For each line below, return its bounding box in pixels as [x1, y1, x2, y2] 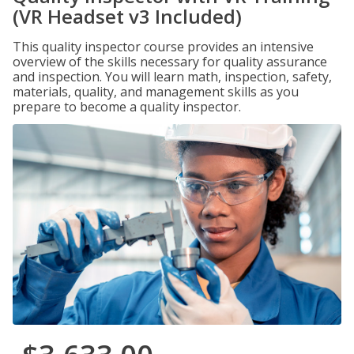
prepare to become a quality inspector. [13, 98, 241, 115]
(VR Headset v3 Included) [13, 3, 242, 29]
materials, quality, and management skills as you [13, 83, 299, 100]
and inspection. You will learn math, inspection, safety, [13, 68, 332, 85]
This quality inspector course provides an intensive [13, 38, 314, 55]
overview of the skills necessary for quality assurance [13, 53, 327, 70]
